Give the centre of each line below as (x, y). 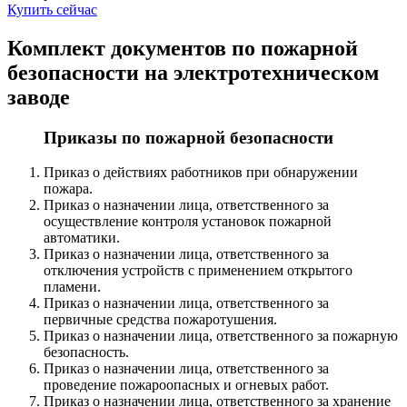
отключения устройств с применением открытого (198, 271)
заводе (39, 97)
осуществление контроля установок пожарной (188, 222)
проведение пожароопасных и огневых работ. (186, 385)
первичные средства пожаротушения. (160, 320)
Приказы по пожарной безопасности (189, 137)
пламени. (72, 287)
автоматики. (82, 238)
